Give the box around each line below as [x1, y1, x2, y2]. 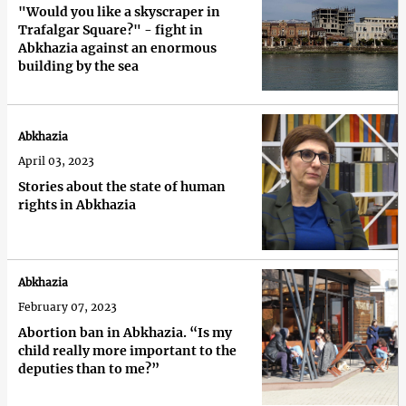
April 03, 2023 [18, 154, 94, 169]
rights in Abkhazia [18, 197, 136, 214]
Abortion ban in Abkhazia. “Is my [18, 324, 232, 342]
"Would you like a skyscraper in [18, 3, 220, 20]
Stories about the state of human [18, 179, 226, 196]
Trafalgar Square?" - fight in [18, 21, 203, 38]
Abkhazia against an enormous [18, 39, 217, 56]
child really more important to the [18, 343, 237, 360]
